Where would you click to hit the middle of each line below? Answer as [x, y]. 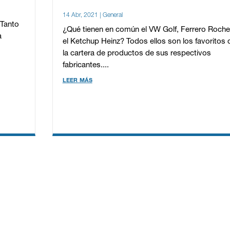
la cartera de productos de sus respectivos [137, 54]
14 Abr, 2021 [80, 15]
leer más [77, 80]
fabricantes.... [85, 65]
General [112, 15]
